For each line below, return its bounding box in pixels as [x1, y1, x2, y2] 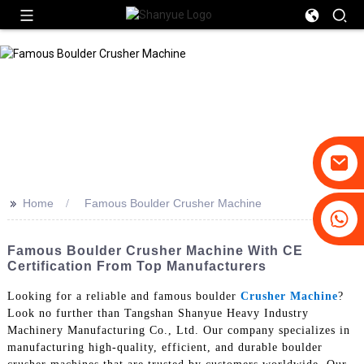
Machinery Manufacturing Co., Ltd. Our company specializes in [6, 323, 350, 336]
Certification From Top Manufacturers [6, 259, 266, 273]
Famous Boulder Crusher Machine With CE [6, 244, 303, 258]
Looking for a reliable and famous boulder [6, 289, 240, 302]
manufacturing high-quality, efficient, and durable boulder [6, 340, 323, 353]
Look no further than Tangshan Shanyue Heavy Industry [6, 306, 309, 319]
